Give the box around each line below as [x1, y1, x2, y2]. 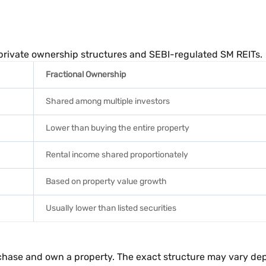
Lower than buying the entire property [46, 123, 189, 133]
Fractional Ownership [46, 69, 126, 80]
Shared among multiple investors [46, 96, 170, 106]
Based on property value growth [46, 176, 167, 186]
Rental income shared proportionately [46, 150, 188, 160]
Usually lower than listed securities [46, 203, 176, 213]
